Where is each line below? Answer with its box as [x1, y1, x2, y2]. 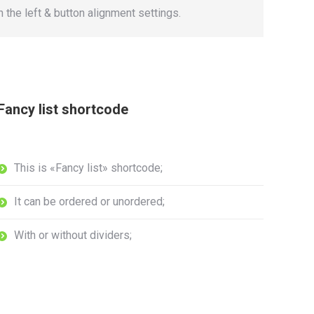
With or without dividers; [14, 228, 132, 242]
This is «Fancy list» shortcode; [14, 161, 163, 175]
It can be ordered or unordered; [14, 195, 165, 208]
